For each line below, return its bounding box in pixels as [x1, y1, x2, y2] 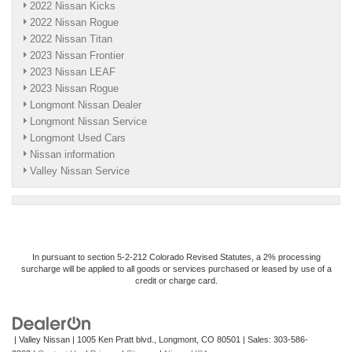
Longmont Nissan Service [30, 115, 147, 128]
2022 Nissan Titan [30, 33, 112, 46]
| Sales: [240, 335, 273, 345]
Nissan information [30, 148, 115, 161]
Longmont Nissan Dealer [30, 99, 141, 112]
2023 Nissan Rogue [30, 82, 119, 95]
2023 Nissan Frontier [30, 49, 124, 62]
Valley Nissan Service [30, 165, 130, 178]
